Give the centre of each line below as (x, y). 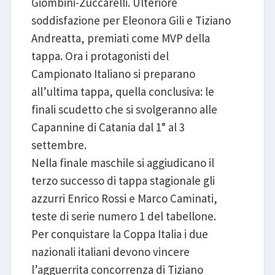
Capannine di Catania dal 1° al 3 (108, 127)
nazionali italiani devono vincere (110, 252)
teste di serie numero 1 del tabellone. (123, 216)
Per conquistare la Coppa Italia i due (119, 234)
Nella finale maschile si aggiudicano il (122, 163)
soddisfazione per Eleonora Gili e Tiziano (131, 21)
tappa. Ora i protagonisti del (100, 56)
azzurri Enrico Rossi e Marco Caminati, (124, 199)
